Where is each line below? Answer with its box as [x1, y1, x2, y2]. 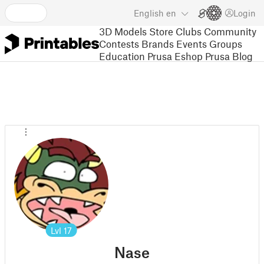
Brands [141, 37, 174, 49]
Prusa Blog [205, 49, 253, 62]
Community [204, 25, 256, 37]
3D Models [99, 25, 147, 37]
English [134, 8, 164, 18]
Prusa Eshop [147, 49, 203, 62]
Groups [209, 37, 242, 49]
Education [99, 49, 145, 62]
